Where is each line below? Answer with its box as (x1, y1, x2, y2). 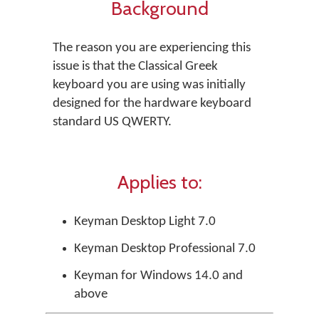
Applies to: (117, 170, 202, 194)
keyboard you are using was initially (53, 78, 246, 92)
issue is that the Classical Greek (53, 60, 218, 73)
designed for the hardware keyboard (53, 97, 251, 110)
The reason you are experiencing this (53, 41, 251, 55)
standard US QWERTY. (53, 115, 172, 129)
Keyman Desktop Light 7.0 (74, 215, 216, 229)
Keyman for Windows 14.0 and (74, 269, 243, 283)
